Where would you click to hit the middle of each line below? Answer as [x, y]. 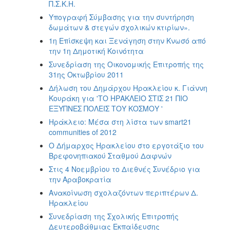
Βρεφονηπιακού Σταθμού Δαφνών [110, 155]
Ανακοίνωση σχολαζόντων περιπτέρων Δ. [123, 192]
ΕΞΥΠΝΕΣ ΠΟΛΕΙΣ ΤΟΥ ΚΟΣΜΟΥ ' [106, 108]
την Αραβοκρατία [80, 179]
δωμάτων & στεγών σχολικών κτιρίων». [119, 27]
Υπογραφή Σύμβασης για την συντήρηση [121, 17]
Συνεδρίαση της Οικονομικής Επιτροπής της [126, 64]
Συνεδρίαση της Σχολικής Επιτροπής [114, 216]
